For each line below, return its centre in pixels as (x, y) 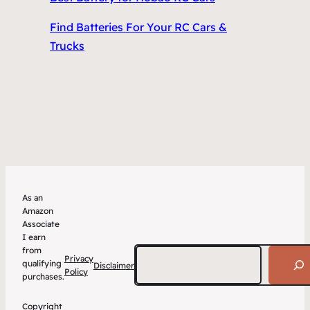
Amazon (38, 211)
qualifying (42, 263)
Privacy (79, 258)
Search (148, 250)
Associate (41, 224)
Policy (76, 272)
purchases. (43, 276)
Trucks (67, 45)
